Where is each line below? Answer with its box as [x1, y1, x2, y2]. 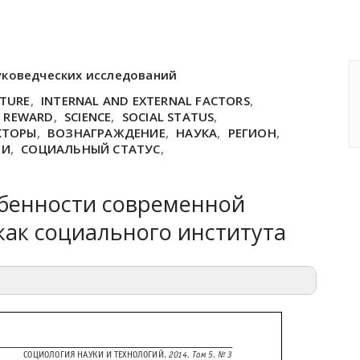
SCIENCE [64, 108, 112, 125]
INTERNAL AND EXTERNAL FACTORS [41, 92, 250, 108]
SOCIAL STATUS [121, 108, 215, 125]
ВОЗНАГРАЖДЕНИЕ [47, 125, 166, 141]
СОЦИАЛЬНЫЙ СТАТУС [21, 141, 161, 157]
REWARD [3, 108, 54, 125]
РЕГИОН [227, 125, 276, 141]
